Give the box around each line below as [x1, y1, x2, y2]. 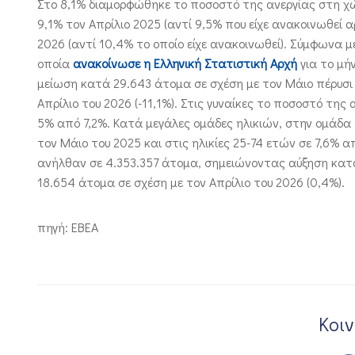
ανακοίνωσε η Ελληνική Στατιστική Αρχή [73, 55, 297, 72]
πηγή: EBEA [37, 219, 98, 236]
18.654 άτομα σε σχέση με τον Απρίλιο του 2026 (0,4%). [37, 174, 345, 191]
